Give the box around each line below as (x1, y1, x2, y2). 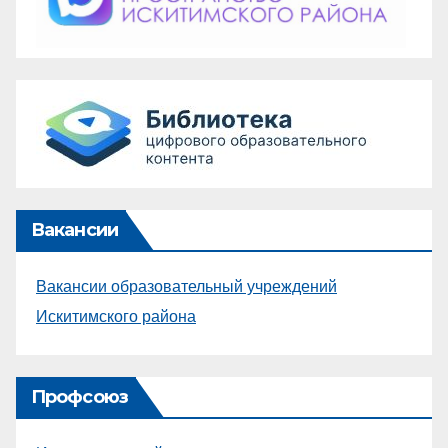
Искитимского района (36, 308, 196, 326)
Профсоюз (31, 385, 128, 408)
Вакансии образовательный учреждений (36, 278, 337, 296)
